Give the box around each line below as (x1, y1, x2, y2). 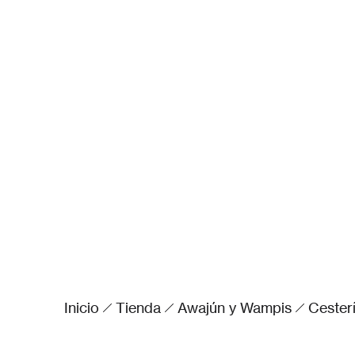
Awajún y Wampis (177, 299, 292, 317)
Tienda (115, 299, 161, 317)
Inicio (63, 299, 99, 317)
